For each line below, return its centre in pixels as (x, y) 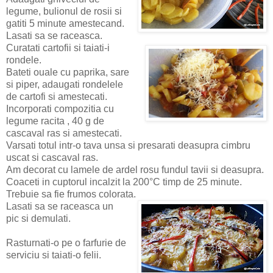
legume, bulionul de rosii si (64, 11)
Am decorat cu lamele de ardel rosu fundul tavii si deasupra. (135, 169)
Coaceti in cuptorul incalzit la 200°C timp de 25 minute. (124, 182)
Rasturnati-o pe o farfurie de (66, 243)
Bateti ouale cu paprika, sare (68, 72)
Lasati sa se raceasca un (60, 206)
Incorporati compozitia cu (60, 108)
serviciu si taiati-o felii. (54, 255)
